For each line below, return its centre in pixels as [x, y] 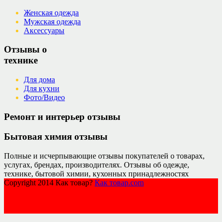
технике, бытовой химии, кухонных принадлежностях [96, 174]
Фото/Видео [44, 98]
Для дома [39, 80]
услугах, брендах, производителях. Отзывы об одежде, [97, 165]
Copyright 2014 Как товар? [49, 183]
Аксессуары [44, 30]
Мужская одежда [52, 21]
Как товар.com [119, 183]
